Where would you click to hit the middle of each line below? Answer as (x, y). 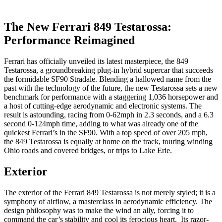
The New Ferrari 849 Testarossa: (88, 27)
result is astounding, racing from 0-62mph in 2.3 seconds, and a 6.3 (109, 114)
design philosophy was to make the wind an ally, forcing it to (99, 210)
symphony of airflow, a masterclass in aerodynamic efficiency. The (108, 201)
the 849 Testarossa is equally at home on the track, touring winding (108, 141)
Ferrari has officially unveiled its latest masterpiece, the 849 (96, 61)
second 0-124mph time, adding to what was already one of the (101, 123)
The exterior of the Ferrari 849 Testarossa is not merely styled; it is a (110, 192)
